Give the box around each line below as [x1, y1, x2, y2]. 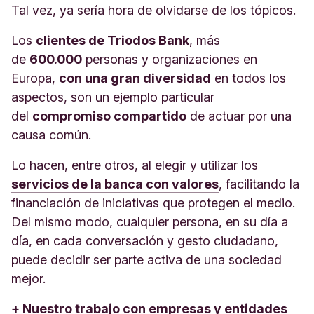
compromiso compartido [32, 108, 186, 123]
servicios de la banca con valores [11, 176, 219, 191]
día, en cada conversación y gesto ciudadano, [11, 233, 278, 248]
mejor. [11, 271, 46, 286]
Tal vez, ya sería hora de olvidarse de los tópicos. [11, 2, 296, 18]
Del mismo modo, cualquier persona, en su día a [11, 214, 288, 229]
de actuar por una [186, 108, 292, 123]
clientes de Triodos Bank [36, 32, 189, 48]
